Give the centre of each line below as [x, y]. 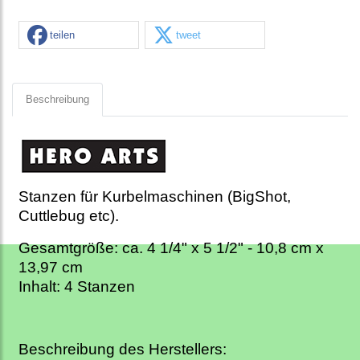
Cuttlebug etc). [69, 216]
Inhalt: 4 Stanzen [77, 287]
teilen [62, 35]
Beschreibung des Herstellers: [125, 350]
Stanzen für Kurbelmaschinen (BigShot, [155, 197]
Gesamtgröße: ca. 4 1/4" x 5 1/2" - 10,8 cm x [171, 248]
